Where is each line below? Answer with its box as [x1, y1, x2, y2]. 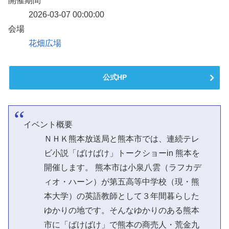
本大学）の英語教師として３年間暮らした [43, 191, 199, 200]
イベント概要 [23, 120, 73, 129]
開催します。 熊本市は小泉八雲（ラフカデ [43, 163, 201, 172]
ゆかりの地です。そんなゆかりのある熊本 [43, 205, 199, 215]
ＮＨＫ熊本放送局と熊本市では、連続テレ [43, 134, 199, 143]
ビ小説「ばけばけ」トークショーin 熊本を [43, 148, 200, 157]
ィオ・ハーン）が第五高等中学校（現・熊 [43, 177, 199, 186]
